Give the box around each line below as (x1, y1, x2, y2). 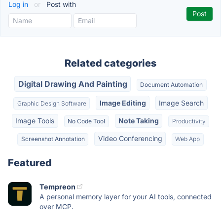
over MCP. (39, 202, 74, 211)
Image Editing (99, 98, 146, 107)
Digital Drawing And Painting (18, 79, 127, 89)
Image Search (159, 98, 204, 107)
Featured (8, 156, 52, 169)
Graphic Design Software (17, 99, 86, 107)
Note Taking (118, 116, 159, 125)
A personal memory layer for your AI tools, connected (39, 192, 212, 201)
